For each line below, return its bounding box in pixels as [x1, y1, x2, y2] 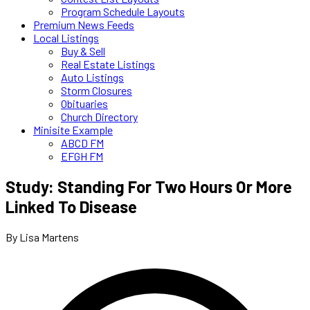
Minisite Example [33, 123, 113, 136]
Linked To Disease [6, 196, 137, 217]
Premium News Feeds [33, 18, 134, 31]
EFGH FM [61, 149, 103, 163]
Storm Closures [61, 84, 132, 97]
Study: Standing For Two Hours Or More [6, 176, 292, 197]
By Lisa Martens [6, 230, 79, 244]
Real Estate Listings [61, 57, 155, 71]
